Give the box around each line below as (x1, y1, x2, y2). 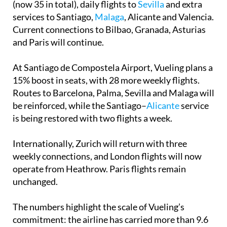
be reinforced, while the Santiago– (13, 118, 146, 130)
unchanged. (13, 194, 58, 206)
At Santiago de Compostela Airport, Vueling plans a (13, 80, 213, 92)
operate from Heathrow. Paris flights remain (13, 181, 186, 193)
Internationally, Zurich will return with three (13, 156, 187, 168)
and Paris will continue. (13, 55, 104, 66)
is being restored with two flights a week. (13, 131, 172, 142)
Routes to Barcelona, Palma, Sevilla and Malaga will (13, 105, 214, 117)
